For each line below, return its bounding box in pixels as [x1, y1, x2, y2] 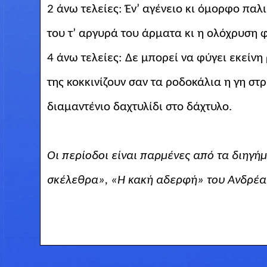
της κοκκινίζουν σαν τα [46, 76, 166, 89]
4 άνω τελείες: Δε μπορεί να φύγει [46, 51, 229, 64]
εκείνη [229, 51, 263, 64]
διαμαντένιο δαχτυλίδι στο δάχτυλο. [46, 100, 232, 113]
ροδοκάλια [165, 76, 221, 89]
